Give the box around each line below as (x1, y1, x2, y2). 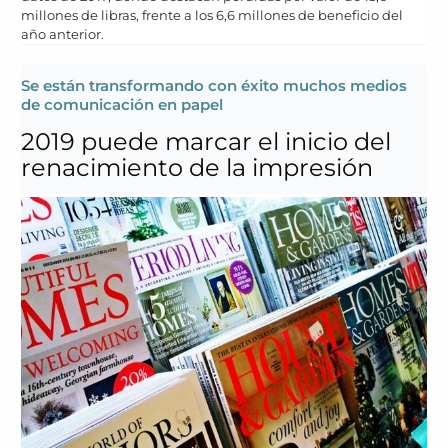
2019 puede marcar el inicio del (21, 127, 391, 157)
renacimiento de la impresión (21, 153, 373, 183)
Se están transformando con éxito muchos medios (21, 76, 407, 96)
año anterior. (21, 26, 104, 43)
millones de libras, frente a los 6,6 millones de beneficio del (21, 7, 403, 24)
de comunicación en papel (21, 95, 223, 115)
